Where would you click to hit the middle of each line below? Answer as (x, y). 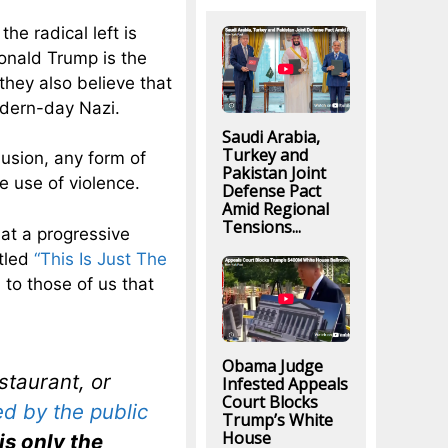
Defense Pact (271, 190)
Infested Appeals (284, 383)
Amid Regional (275, 208)
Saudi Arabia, (270, 136)
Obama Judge (272, 365)
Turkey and (264, 154)
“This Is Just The (100, 258)
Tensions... (261, 226)
